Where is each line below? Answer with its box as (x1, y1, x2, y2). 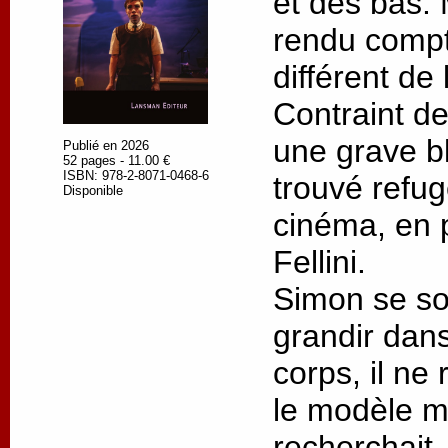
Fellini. (273, 244, 375, 281)
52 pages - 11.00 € (63, 152, 170, 168)
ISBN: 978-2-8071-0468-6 (63, 167, 209, 183)
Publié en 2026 (63, 137, 149, 153)
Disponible (63, 182, 123, 198)
